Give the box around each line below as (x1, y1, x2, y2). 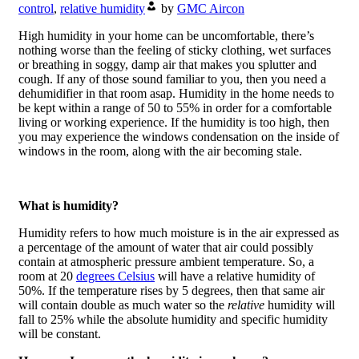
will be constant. (18, 327, 101, 341)
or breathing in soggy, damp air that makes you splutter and (18, 58, 317, 71)
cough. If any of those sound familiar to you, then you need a (18, 72, 326, 86)
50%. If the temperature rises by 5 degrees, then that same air (18, 284, 325, 297)
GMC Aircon (177, 2, 244, 15)
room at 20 (18, 269, 76, 283)
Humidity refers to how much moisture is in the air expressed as (18, 226, 339, 240)
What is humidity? (18, 199, 119, 212)
